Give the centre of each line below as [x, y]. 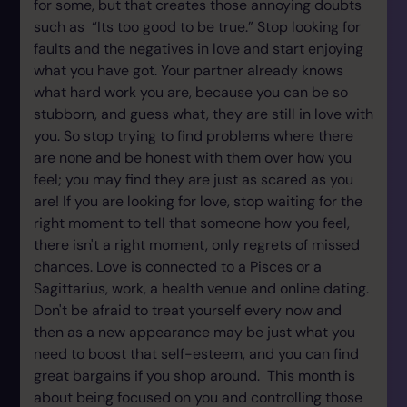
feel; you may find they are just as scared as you [194, 179]
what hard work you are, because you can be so [191, 92]
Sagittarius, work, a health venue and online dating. [203, 288]
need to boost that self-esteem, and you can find [196, 354]
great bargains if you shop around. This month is [194, 376]
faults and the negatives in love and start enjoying [199, 49]
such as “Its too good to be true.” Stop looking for [197, 27]
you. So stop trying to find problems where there [194, 136]
